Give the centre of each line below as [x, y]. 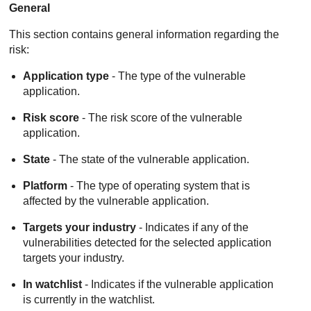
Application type [66, 76]
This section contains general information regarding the [144, 34]
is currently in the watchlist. [89, 299]
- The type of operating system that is [159, 185]
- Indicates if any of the [193, 227]
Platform [45, 185]
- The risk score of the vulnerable [161, 117]
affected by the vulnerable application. [116, 201]
